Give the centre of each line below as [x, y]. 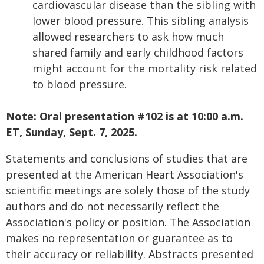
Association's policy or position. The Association [128, 222]
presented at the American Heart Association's [125, 174]
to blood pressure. [80, 84]
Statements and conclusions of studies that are [127, 159]
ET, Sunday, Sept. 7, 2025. [72, 132]
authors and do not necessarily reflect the [113, 206]
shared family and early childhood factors [138, 52]
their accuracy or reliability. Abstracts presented [130, 254]
